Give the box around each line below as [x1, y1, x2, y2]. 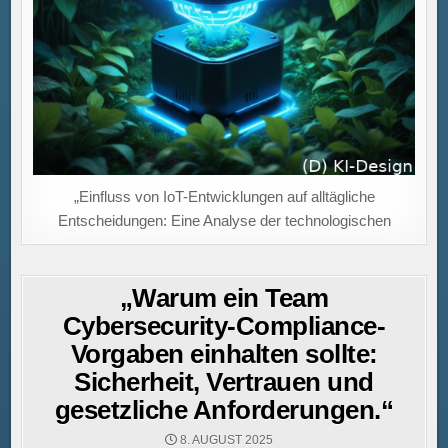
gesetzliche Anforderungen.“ [54, 394, 394, 425]
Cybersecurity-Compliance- [62, 310, 386, 341]
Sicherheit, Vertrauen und [74, 366, 374, 397]
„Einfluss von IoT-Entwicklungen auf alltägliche [73, 187, 375, 205]
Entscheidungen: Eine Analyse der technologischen [57, 211, 391, 229]
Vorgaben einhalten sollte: [70, 338, 378, 369]
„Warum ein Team [119, 282, 329, 313]
